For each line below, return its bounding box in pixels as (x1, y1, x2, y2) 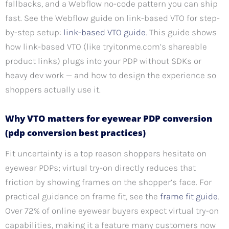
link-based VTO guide (63, 27, 146, 37)
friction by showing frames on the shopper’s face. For (5, 177, 212, 188)
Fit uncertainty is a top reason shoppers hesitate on (5, 148, 207, 159)
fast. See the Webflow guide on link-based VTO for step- (5, 12, 220, 23)
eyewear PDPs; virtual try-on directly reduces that (5, 163, 196, 173)
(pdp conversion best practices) (5, 127, 146, 139)
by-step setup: (5, 27, 63, 37)
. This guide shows (146, 27, 217, 37)
